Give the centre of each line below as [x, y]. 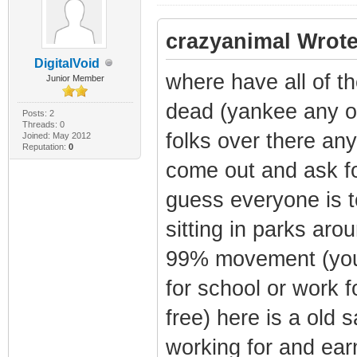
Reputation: [45, 146]
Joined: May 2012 [56, 135]
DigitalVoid [67, 63]
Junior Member [75, 78]
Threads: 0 [43, 124]
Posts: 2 [38, 113]
